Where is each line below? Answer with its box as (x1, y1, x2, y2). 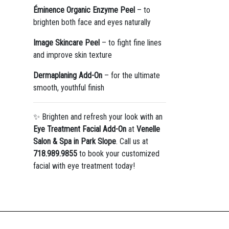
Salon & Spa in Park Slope (33, 136, 116, 146)
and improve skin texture (33, 50, 112, 60)
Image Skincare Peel (33, 38, 100, 48)
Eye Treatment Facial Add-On (33, 124, 126, 134)
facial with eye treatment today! (33, 161, 135, 171)
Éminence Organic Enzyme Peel (33, 5, 135, 15)
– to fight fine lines (99, 38, 162, 48)
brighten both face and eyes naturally (33, 17, 151, 27)
